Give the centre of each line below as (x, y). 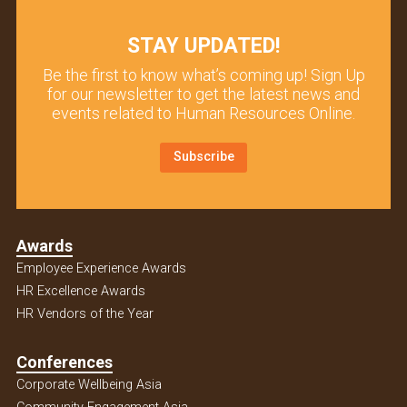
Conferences (64, 362)
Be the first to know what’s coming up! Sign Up (203, 75)
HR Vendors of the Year (84, 313)
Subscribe (203, 157)
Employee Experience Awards (101, 268)
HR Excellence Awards (80, 291)
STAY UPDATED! (203, 46)
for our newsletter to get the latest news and (203, 94)
